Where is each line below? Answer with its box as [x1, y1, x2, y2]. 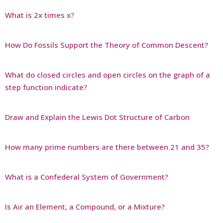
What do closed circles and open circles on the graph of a [5, 69, 210, 80]
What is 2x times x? [5, 9, 74, 20]
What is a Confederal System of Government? [5, 171, 168, 182]
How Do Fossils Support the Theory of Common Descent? [5, 39, 208, 50]
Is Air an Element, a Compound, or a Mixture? [5, 201, 165, 212]
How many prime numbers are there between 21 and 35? [5, 141, 209, 152]
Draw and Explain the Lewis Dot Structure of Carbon [5, 111, 190, 122]
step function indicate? [5, 82, 87, 92]
